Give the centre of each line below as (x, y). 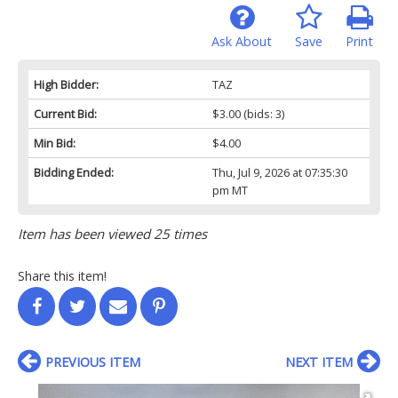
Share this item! (62, 275)
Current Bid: (65, 113)
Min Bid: (55, 143)
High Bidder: (66, 84)
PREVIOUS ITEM (93, 362)
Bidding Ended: (74, 172)
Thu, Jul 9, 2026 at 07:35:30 (279, 172)
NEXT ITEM (319, 362)
